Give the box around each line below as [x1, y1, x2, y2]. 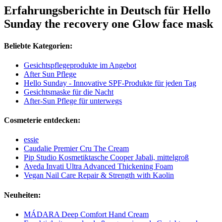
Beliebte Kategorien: [4, 41, 72, 50]
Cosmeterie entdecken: [4, 116, 80, 125]
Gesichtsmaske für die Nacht [24, 87, 113, 96]
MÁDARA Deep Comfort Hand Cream [24, 210, 149, 219]
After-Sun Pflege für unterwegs [24, 96, 122, 105]
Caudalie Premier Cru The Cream [24, 144, 129, 153]
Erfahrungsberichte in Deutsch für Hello [4, 4, 211, 17]
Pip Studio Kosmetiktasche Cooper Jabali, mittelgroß [24, 153, 189, 162]
